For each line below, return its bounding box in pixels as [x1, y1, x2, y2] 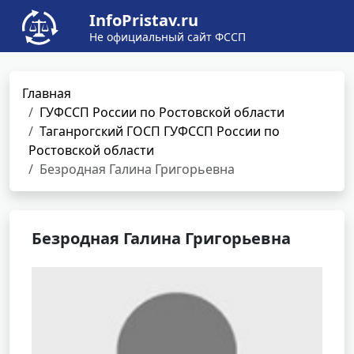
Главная [22, 85, 71, 102]
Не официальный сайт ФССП [89, 29, 246, 44]
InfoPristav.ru [89, 9, 198, 31]
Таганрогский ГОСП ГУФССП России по [40, 122, 280, 140]
